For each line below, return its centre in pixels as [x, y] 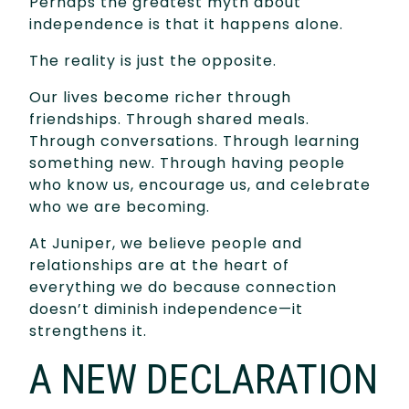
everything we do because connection [183, 287]
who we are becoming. [120, 206]
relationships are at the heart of [159, 265]
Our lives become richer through [160, 97]
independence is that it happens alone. [186, 24]
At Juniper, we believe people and [166, 243]
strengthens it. [88, 330]
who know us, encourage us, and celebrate [200, 184]
